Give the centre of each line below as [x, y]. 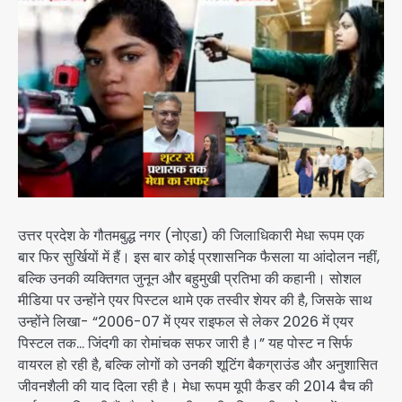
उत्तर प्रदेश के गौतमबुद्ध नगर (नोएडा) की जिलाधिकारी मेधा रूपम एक [191, 236]
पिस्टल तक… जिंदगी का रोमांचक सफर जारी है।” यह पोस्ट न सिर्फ [185, 344]
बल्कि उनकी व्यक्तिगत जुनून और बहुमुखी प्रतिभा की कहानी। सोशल [190, 279]
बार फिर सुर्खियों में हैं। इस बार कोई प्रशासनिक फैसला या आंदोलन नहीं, [199, 258]
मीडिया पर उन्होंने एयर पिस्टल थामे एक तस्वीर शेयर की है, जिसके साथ [195, 301]
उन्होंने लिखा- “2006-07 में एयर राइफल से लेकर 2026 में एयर [186, 322]
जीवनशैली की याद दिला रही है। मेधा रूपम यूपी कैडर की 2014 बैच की [196, 387]
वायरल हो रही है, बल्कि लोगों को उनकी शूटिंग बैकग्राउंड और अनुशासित [198, 365]
